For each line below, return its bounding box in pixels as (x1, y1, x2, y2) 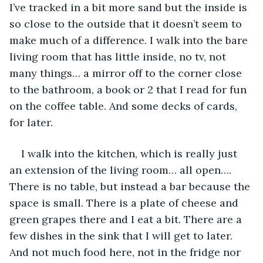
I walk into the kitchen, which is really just (21, 146, 240, 160)
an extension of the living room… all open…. (9, 163, 234, 177)
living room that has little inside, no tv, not (9, 49, 229, 63)
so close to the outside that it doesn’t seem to (9, 16, 245, 31)
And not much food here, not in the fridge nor (9, 245, 244, 259)
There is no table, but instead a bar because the (9, 179, 253, 193)
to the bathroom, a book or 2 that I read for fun (9, 82, 249, 96)
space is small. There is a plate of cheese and (9, 195, 241, 210)
